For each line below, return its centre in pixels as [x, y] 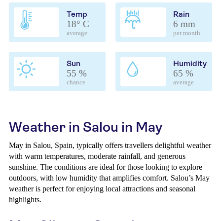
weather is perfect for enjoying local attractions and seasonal [102, 189]
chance [76, 82]
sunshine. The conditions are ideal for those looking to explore [106, 167]
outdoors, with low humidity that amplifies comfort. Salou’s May [109, 178]
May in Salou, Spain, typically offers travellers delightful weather [110, 145]
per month [187, 33]
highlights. [25, 200]
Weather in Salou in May [86, 127]
